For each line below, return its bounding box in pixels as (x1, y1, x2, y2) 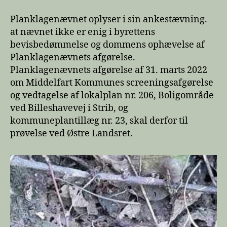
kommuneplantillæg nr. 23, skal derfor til (10, 115, 188, 127)
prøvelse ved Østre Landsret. (10, 128, 133, 140)
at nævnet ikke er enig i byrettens (10, 26, 155, 39)
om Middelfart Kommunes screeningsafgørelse (10, 77, 213, 89)
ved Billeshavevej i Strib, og (10, 102, 128, 115)
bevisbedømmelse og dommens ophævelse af (10, 39, 205, 51)
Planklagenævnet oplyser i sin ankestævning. (10, 14, 207, 26)
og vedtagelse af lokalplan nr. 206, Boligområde (10, 90, 214, 102)
